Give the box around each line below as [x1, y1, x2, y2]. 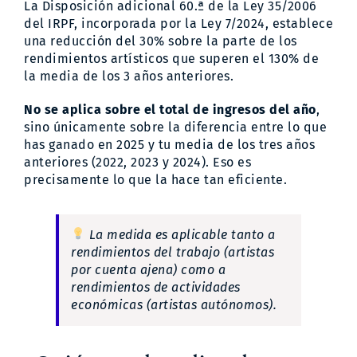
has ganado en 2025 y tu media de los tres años [24, 136, 315, 152]
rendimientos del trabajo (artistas [71, 244, 274, 260]
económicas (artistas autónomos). [71, 296, 277, 312]
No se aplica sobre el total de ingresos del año [24, 101, 316, 117]
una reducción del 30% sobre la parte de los [24, 33, 297, 49]
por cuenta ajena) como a [71, 261, 226, 277]
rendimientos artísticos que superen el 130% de [24, 50, 319, 66]
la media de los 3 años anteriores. [24, 68, 233, 84]
